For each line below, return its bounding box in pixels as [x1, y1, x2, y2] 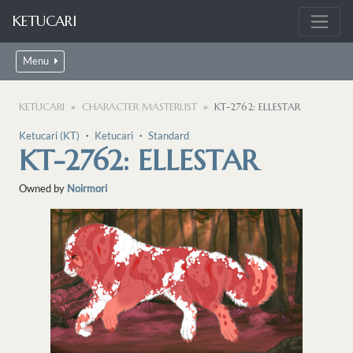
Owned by [19, 182, 67, 195]
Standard [148, 129, 189, 143]
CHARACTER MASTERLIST [82, 101, 197, 114]
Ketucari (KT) [19, 129, 80, 143]
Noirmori [67, 182, 107, 195]
